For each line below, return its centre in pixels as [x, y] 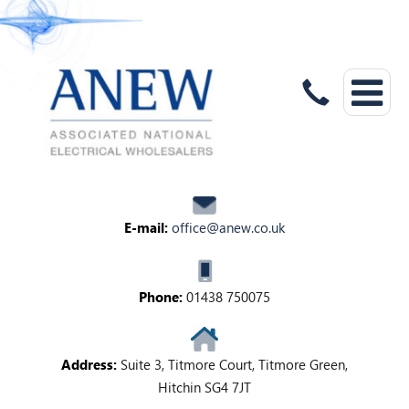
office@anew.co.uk [228, 228]
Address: [89, 365]
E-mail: [146, 228]
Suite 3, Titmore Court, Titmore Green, [232, 365]
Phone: [161, 297]
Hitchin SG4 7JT [204, 388]
